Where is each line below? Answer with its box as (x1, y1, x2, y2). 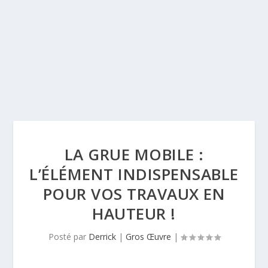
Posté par (48, 231, 89, 242)
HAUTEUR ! (92, 203, 176, 224)
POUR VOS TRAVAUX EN (42, 183, 226, 205)
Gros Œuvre (125, 231, 171, 242)
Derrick (88, 231, 116, 242)
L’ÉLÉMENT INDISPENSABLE (29, 163, 239, 185)
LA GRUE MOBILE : (64, 144, 204, 165)
